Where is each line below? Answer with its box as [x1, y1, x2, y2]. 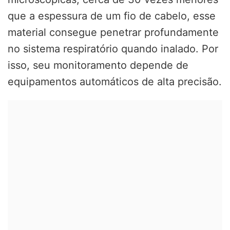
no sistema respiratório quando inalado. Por [8, 43, 218, 55]
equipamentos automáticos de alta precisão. [8, 75, 222, 88]
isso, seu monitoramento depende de [8, 59, 188, 72]
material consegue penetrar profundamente [8, 26, 219, 39]
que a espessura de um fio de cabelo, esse [8, 10, 216, 23]
